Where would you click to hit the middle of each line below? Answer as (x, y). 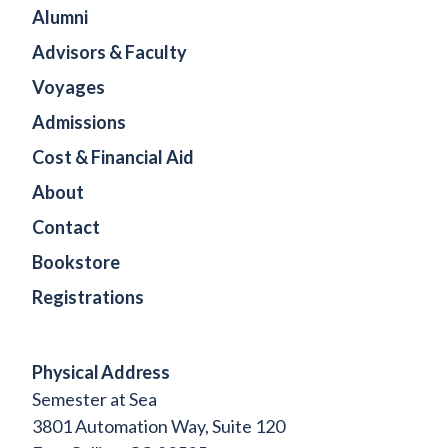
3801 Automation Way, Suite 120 (158, 426)
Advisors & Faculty (109, 52)
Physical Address (101, 372)
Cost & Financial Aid (113, 157)
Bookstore (76, 262)
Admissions (79, 122)
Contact (66, 227)
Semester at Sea (94, 399)
